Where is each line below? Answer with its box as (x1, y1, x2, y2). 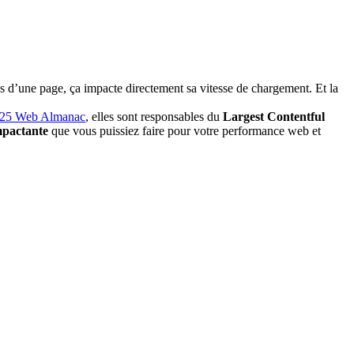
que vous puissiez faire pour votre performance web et (48, 123, 321, 137)
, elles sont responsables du (85, 109, 223, 123)
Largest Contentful (223, 109, 325, 123)
